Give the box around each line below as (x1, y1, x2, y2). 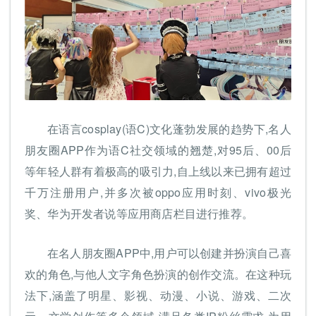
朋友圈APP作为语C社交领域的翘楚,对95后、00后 (25, 142, 291, 159)
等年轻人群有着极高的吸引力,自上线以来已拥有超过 (25, 163, 291, 180)
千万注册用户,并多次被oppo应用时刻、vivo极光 (25, 184, 291, 201)
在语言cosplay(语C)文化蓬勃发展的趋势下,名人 (47, 121, 291, 138)
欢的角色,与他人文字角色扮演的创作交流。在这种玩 (25, 266, 291, 283)
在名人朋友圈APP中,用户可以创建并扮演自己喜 (47, 245, 291, 262)
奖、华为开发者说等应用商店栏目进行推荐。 (25, 205, 254, 222)
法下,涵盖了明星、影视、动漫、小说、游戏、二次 (25, 287, 291, 304)
